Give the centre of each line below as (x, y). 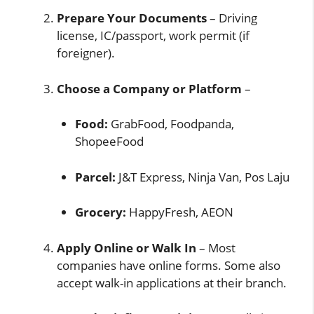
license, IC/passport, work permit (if (153, 36)
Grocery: (100, 212)
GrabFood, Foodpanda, (171, 124)
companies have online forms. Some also (169, 265)
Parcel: (95, 177)
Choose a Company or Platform (149, 88)
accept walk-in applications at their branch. (172, 282)
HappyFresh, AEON (179, 212)
